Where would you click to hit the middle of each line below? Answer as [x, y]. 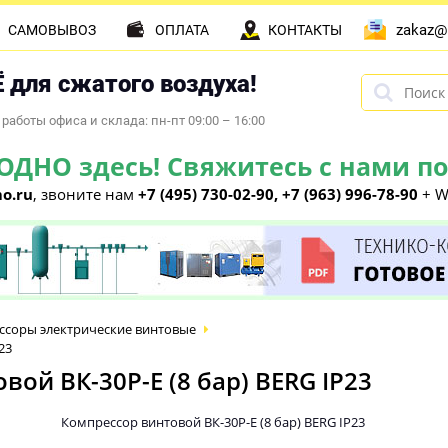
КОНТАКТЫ [305, 30]
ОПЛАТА [182, 30]
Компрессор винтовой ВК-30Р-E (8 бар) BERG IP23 [213, 422]
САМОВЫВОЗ [52, 30]
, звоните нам [85, 194]
